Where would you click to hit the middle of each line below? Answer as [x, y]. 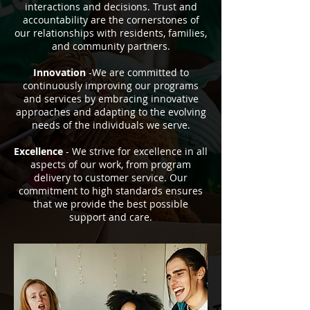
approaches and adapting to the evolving [111, 112]
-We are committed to [138, 72]
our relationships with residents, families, [111, 33]
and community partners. [111, 46]
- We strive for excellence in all [137, 151]
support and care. [111, 217]
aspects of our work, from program [111, 164]
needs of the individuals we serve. [111, 125]
